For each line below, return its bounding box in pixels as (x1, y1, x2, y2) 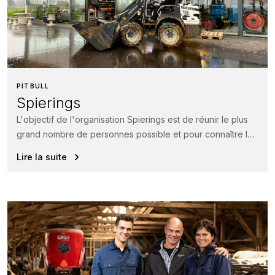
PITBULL (17, 82, 50, 90)
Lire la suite (17, 151, 67, 162)
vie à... (17, 143, 42, 154)
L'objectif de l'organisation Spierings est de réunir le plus (17, 114, 248, 125)
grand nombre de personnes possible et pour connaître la (17, 128, 252, 139)
